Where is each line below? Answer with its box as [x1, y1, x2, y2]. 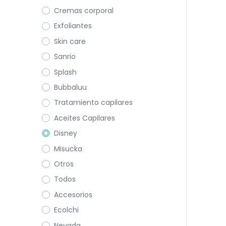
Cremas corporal [53, 6, 114, 16]
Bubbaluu [53, 82, 87, 92]
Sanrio [53, 51, 76, 62]
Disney [53, 128, 77, 139]
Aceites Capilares [53, 112, 115, 123]
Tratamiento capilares [53, 97, 133, 108]
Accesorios [53, 189, 92, 200]
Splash [53, 67, 77, 77]
